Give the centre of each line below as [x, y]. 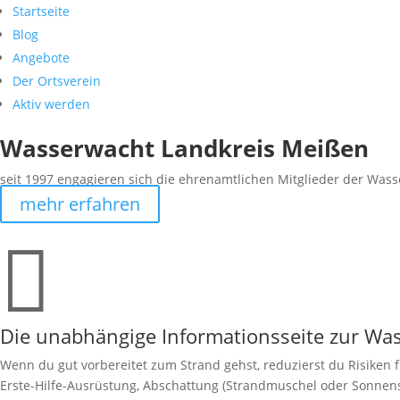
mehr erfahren [80, 204]
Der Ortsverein [57, 81]
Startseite [41, 11]
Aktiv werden [51, 104]
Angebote [41, 58]
